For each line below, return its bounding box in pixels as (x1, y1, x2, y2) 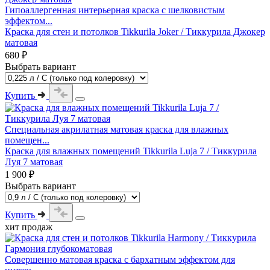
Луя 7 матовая (5, 156, 63, 167)
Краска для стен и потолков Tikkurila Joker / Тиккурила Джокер (5, 26, 265, 37)
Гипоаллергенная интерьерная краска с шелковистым (5, 4, 225, 15)
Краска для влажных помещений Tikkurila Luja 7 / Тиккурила (5, 145, 257, 156)
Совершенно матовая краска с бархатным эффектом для (5, 254, 235, 265)
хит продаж (5, 221, 52, 232)
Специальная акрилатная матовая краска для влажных (5, 124, 228, 134)
